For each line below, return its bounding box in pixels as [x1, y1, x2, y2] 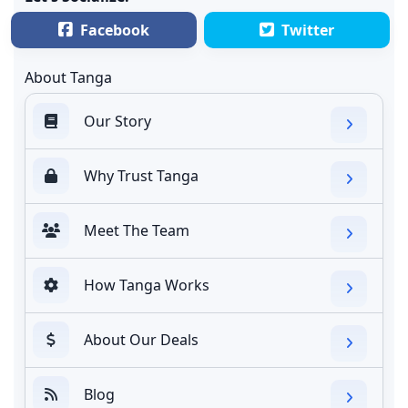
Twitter [281, 20, 334, 41]
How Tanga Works [84, 275, 209, 296]
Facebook [80, 20, 149, 41]
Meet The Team [84, 220, 189, 241]
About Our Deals [84, 330, 199, 351]
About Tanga [25, 67, 112, 88]
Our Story [84, 111, 151, 132]
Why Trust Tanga [84, 166, 199, 187]
